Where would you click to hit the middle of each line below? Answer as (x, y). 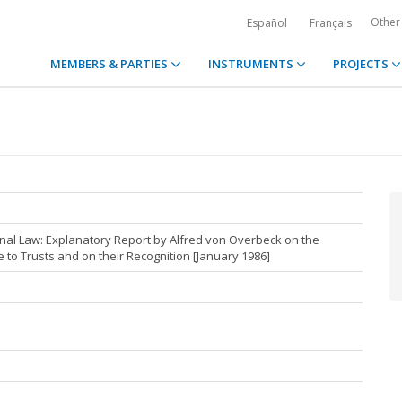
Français (331, 23)
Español (267, 23)
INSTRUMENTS (252, 64)
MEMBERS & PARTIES (111, 64)
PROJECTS (362, 64)
